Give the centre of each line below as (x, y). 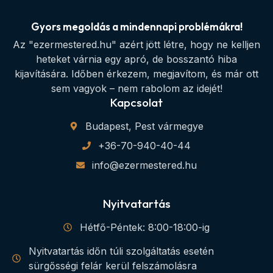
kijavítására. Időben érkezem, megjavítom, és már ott (136, 73)
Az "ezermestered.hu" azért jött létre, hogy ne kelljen (136, 44)
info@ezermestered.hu (145, 165)
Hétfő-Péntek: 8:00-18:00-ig (144, 227)
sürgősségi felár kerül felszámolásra (112, 265)
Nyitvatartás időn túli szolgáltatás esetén (121, 251)
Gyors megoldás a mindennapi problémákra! (136, 26)
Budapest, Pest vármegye (145, 126)
